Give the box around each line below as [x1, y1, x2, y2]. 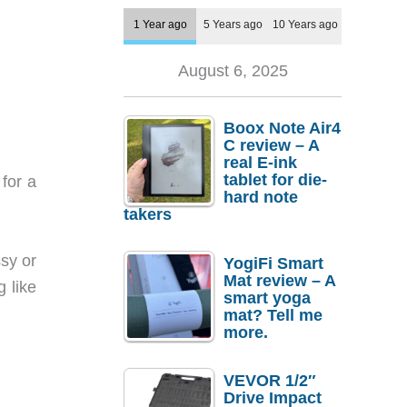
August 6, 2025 [177, 62, 288, 81]
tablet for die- [223, 171, 327, 190]
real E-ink [223, 154, 297, 173]
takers [124, 205, 172, 224]
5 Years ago [203, 18, 263, 31]
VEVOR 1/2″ [223, 372, 316, 391]
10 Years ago [273, 18, 338, 31]
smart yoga [223, 288, 311, 307]
